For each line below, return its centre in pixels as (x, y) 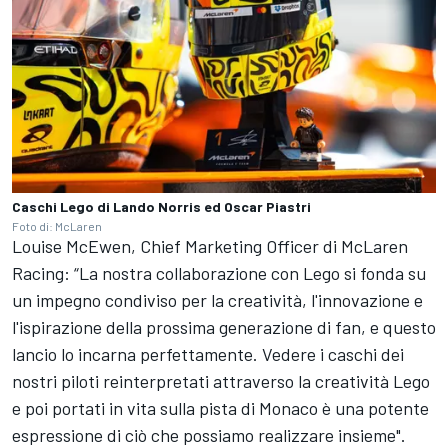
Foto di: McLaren (57, 226)
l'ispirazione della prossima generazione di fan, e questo (224, 327)
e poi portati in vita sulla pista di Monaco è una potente (220, 408)
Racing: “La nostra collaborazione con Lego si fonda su (219, 273)
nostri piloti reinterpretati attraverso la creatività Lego (221, 381)
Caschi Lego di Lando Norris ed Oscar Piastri (161, 206)
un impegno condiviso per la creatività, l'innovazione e (217, 300)
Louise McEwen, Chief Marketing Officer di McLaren (210, 246)
